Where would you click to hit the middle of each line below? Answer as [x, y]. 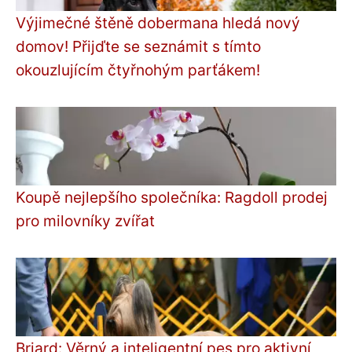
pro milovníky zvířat [85, 221]
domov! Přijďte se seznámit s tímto [138, 47]
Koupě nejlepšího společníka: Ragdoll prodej [172, 198]
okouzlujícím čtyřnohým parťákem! [138, 70]
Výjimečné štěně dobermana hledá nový [158, 23]
